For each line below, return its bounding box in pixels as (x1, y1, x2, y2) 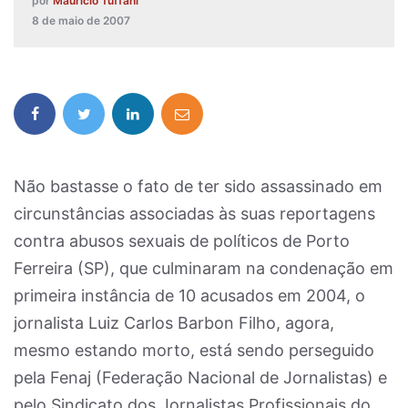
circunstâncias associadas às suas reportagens (14, 204, 375, 223)
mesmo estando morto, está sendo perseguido (14, 341, 374, 360)
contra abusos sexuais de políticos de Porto (14, 231, 350, 250)
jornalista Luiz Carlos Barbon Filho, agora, (14, 313, 334, 332)
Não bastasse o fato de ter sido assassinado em (14, 177, 382, 196)
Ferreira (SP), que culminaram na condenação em (14, 259, 393, 278)
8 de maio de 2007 (32, 14, 130, 27)
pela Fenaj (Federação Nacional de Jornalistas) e (14, 368, 387, 387)
